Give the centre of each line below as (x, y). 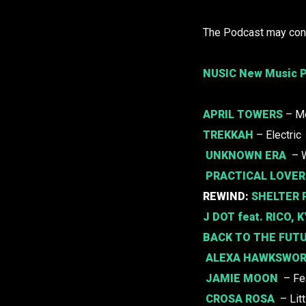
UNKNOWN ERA (246, 156)
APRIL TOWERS (243, 115)
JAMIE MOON (242, 279)
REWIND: (227, 197)
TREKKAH (228, 135)
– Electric (277, 135)
